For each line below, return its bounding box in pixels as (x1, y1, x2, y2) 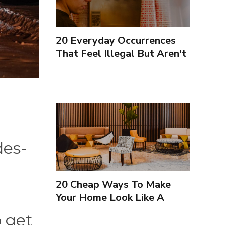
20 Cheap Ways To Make (55, 178, 171, 192)
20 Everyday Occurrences (55, 33, 176, 47)
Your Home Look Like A (55, 191, 164, 205)
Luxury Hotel (55, 204, 119, 218)
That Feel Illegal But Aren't (55, 46, 186, 60)
